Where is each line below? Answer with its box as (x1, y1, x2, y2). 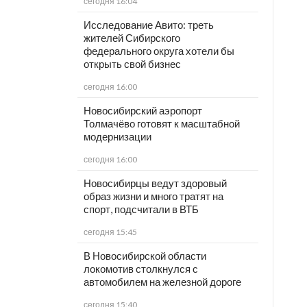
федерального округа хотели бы (83, 45, 234, 58)
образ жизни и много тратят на (83, 190, 223, 203)
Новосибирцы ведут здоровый (83, 177, 227, 190)
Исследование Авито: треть (83, 19, 214, 32)
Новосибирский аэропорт (83, 104, 202, 117)
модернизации (83, 130, 151, 143)
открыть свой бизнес (83, 58, 181, 71)
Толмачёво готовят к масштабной (83, 117, 240, 130)
